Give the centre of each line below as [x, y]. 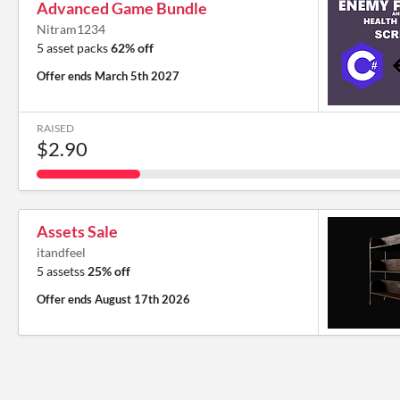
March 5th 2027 [137, 76]
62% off [132, 48]
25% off [109, 271]
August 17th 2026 [142, 299]
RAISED [55, 128]
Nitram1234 [71, 29]
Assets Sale [77, 231]
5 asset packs [74, 48]
